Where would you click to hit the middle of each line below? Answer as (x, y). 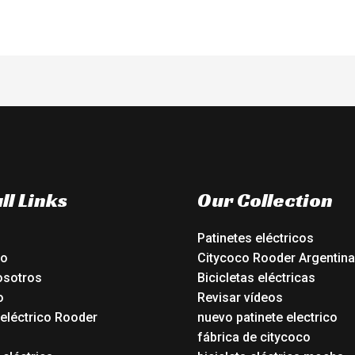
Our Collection (265, 200)
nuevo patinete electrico (267, 318)
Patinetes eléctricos (256, 239)
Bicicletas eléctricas (256, 278)
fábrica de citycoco (254, 338)
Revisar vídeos (240, 298)
